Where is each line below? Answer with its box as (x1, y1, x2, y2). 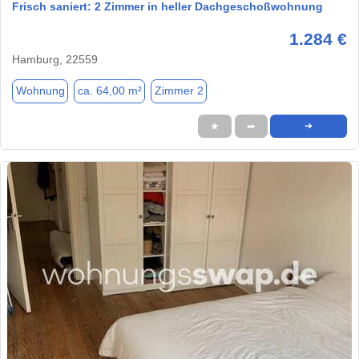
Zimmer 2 (154, 84, 204, 98)
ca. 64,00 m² (77, 84, 142, 98)
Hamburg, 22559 (12, 52, 98, 66)
